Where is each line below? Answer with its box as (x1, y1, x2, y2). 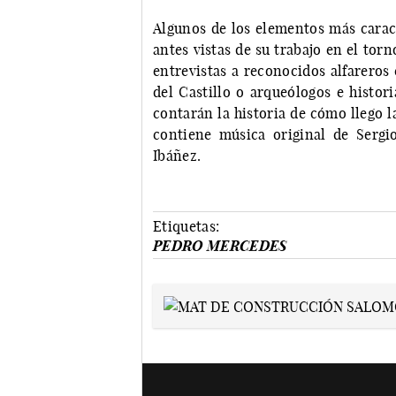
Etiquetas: (153, 217, 220, 236)
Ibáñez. (153, 147, 202, 165)
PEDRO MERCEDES (153, 237, 287, 255)
